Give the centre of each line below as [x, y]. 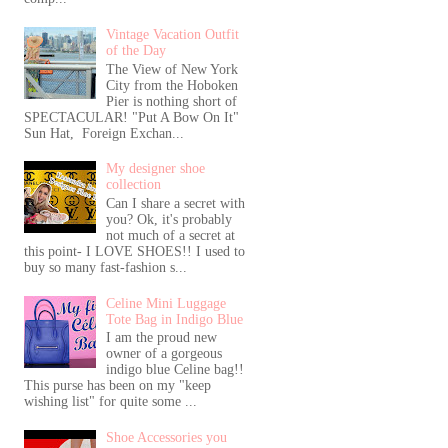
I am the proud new [162, 338]
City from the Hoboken [172, 85]
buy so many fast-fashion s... [105, 267]
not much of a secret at [171, 235]
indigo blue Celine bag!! [175, 370]
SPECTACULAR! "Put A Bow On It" [131, 117]
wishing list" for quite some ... [110, 402]
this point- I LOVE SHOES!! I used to [134, 251]
